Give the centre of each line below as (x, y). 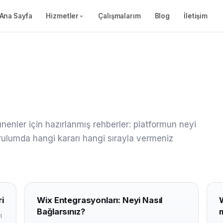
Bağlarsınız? (61, 212)
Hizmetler (62, 16)
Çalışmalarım (119, 16)
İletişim (196, 16)
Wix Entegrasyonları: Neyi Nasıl (100, 200)
